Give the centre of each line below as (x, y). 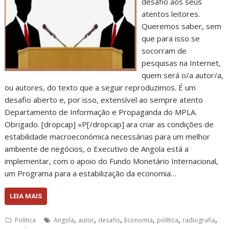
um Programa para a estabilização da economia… (91, 173)
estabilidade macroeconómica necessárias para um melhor (108, 136)
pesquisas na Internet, (181, 63)
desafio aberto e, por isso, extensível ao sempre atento (104, 100)
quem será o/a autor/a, (182, 75)
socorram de (164, 51)
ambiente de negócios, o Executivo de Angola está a (97, 149)
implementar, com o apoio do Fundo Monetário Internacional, (112, 161)
